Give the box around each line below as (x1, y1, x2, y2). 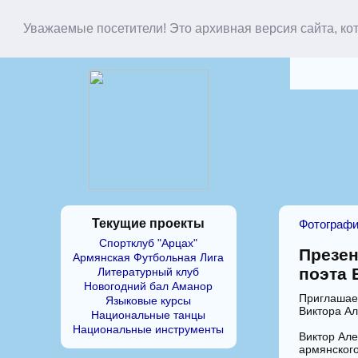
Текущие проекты (92, 216, 205, 230)
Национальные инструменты (73, 322, 225, 336)
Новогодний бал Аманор (84, 279, 213, 292)
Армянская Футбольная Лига (73, 250, 225, 264)
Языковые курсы (105, 293, 192, 307)
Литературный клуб (97, 265, 200, 278)
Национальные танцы (91, 308, 206, 321)
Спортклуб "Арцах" (99, 236, 198, 249)
